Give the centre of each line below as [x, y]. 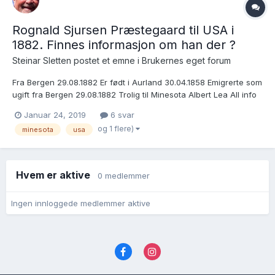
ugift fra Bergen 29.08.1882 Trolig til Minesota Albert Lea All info [134, 94]
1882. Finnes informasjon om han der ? [124, 45]
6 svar [121, 114]
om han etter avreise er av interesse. [83, 107]
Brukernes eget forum [186, 60]
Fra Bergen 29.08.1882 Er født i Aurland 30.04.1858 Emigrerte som [137, 82]
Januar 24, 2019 [55, 114]
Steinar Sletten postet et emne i [77, 60]
